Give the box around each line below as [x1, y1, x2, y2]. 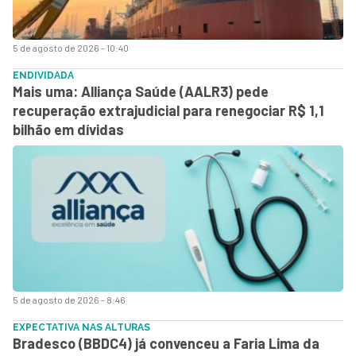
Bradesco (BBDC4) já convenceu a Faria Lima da [13, 334, 319, 352]
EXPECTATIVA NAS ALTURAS [13, 321, 150, 333]
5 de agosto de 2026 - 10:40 [13, 41, 129, 53]
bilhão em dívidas [13, 120, 124, 138]
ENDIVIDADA [13, 69, 74, 81]
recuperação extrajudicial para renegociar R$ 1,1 [13, 101, 324, 119]
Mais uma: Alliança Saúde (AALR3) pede [13, 82, 269, 100]
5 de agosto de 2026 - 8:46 [13, 293, 126, 305]
